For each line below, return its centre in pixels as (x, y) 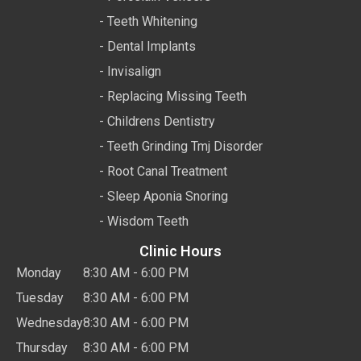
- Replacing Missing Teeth (172, 96)
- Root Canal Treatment (163, 171)
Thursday (42, 347)
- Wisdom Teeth (143, 221)
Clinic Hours (180, 251)
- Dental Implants (147, 46)
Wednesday (50, 322)
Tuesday (40, 297)
